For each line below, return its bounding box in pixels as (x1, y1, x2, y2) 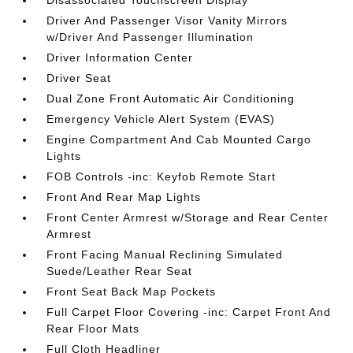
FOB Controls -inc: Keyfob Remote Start (46, 170, 277, 183)
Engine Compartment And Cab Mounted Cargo (46, 133, 312, 146)
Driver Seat (46, 72, 112, 84)
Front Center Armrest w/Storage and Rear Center (46, 211, 329, 224)
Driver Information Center (46, 51, 194, 64)
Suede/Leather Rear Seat (46, 265, 193, 277)
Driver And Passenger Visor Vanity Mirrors (46, 14, 288, 27)
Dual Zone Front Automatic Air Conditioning (46, 92, 295, 105)
